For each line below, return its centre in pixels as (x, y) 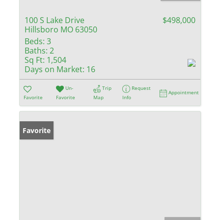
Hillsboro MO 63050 (61, 30)
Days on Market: (55, 69)
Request (141, 88)
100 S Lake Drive (55, 20)
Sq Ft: (35, 60)
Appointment (184, 93)
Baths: (36, 51)
